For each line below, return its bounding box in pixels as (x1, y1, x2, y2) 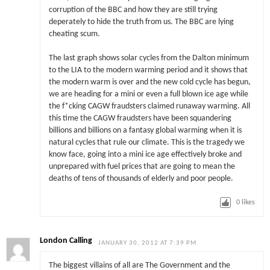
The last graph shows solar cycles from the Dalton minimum (48, 54, 249, 62)
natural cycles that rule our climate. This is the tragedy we (48, 138, 245, 146)
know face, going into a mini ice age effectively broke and (48, 150, 242, 159)
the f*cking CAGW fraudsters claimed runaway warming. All (48, 102, 250, 110)
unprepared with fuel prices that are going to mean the (48, 162, 235, 171)
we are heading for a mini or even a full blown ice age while (48, 90, 248, 98)
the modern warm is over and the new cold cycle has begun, (48, 78, 251, 86)
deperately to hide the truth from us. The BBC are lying (48, 17, 234, 26)
